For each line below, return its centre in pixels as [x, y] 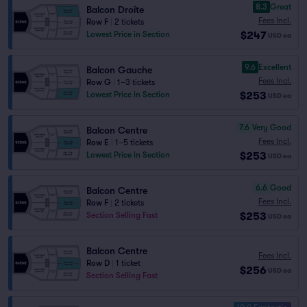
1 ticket [128, 263]
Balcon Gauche [119, 70]
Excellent [275, 67]
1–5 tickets [134, 143]
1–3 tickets [136, 82]
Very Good [272, 127]
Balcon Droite [115, 10]
